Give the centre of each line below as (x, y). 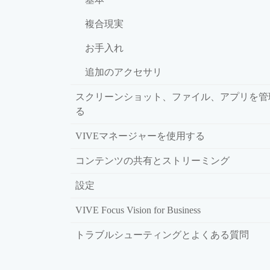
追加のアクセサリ (124, 72)
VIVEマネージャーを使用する (140, 136)
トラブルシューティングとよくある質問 (162, 234)
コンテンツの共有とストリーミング (152, 160)
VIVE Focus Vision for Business (138, 210)
